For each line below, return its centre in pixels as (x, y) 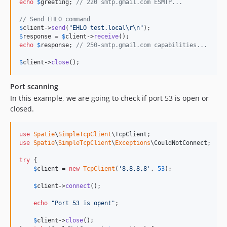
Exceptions (133, 143)
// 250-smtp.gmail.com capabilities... (142, 45)
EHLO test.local (99, 28)
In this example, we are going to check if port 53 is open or (109, 98)
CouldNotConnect (181, 143)
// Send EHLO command (55, 20)
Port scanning (34, 87)
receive (106, 37)
